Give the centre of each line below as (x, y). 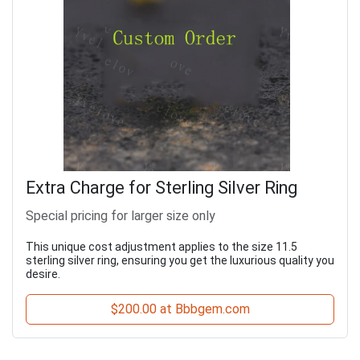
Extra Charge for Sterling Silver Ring (162, 187)
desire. (43, 274)
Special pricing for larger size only (121, 215)
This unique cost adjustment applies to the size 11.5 (162, 246)
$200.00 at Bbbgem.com (180, 309)
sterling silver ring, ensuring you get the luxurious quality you (180, 260)
